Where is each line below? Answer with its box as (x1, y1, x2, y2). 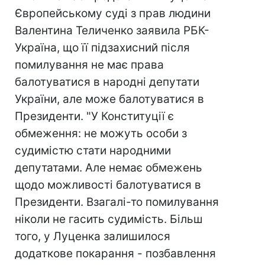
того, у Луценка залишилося (15, 230, 170, 243)
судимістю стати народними (15, 144, 171, 157)
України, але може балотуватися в (15, 92, 204, 106)
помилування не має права (15, 58, 164, 72)
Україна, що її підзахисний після (15, 41, 190, 54)
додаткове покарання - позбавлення (15, 247, 216, 260)
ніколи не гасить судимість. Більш (15, 212, 203, 226)
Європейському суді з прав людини (15, 7, 211, 20)
